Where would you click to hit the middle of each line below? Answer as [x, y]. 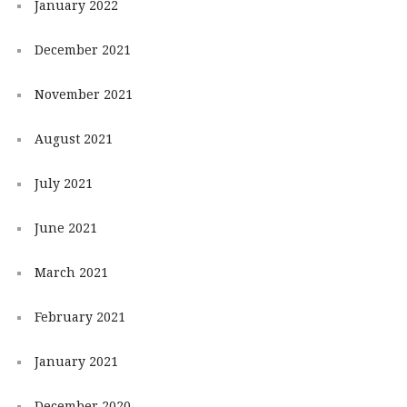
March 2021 [71, 273]
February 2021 [79, 318]
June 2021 [65, 228]
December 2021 [82, 50]
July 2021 [63, 184]
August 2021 [73, 139]
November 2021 [83, 95]
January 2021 [76, 362]
